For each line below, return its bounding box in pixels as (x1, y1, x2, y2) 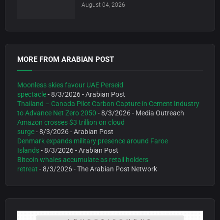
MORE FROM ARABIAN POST (17, 55, 114, 64)
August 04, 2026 (82, 1, 125, 8)
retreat (17, 165, 38, 173)
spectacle (17, 90, 46, 98)
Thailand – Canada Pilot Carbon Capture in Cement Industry (17, 99, 199, 108)
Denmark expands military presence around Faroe (17, 137, 168, 145)
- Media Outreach (131, 109, 184, 117)
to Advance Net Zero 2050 (17, 109, 96, 117)
